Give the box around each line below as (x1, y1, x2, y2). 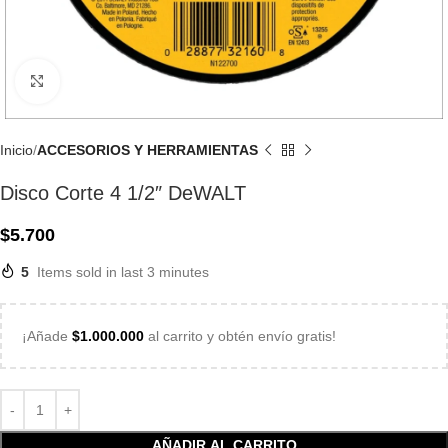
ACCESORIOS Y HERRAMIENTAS (37, 142, 258, 158)
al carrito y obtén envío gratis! (144, 328, 336, 344)
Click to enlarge (59, 74, 157, 89)
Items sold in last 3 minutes (37, 264, 209, 280)
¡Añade (22, 328, 72, 344)
